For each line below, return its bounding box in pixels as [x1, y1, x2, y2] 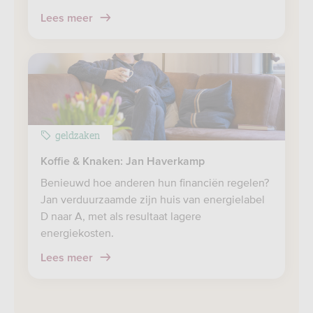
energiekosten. [41, 226, 114, 239]
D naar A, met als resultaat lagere [41, 210, 201, 222]
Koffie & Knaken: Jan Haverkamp [41, 156, 205, 167]
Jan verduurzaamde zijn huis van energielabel [41, 193, 265, 205]
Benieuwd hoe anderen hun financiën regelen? [41, 176, 269, 189]
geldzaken [55, 127, 100, 142]
